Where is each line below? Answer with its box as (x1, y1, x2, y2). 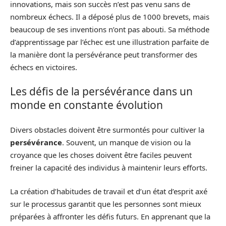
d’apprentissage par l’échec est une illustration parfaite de (10, 36, 209, 47)
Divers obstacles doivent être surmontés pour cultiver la (10, 124, 204, 135)
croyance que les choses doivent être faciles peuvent (10, 149, 192, 160)
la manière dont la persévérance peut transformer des (10, 49, 197, 60)
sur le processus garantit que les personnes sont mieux (10, 199, 201, 209)
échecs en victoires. (10, 62, 77, 72)
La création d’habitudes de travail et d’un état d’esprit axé (10, 186, 207, 196)
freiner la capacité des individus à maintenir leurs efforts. (10, 162, 207, 173)
